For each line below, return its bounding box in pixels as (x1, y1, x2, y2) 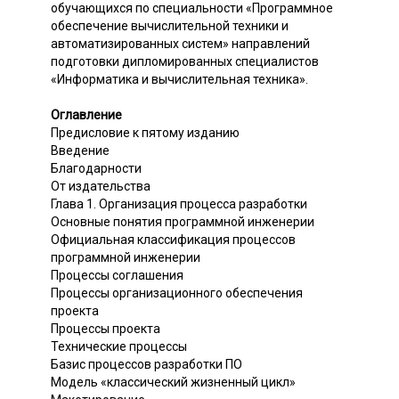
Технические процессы (51, 338, 187, 354)
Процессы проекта (51, 321, 160, 336)
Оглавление (51, 107, 122, 122)
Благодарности (51, 160, 142, 175)
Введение (51, 142, 110, 158)
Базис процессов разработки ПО (51, 356, 242, 371)
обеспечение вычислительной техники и (51, 18, 289, 33)
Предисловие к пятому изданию (51, 125, 240, 140)
